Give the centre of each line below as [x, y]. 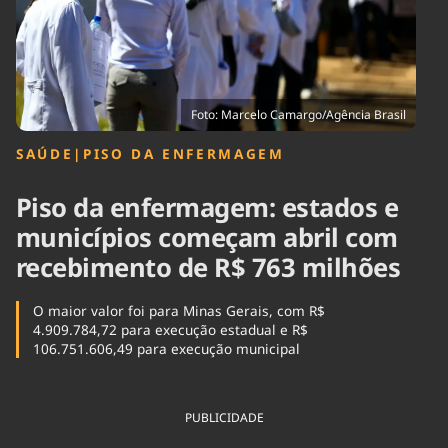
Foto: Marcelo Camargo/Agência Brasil [298, 115]
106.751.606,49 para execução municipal [166, 348]
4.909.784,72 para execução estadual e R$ [170, 329]
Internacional [182, 31]
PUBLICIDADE [224, 418]
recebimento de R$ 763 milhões [208, 268]
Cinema [38, 22]
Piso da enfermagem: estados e [207, 208]
